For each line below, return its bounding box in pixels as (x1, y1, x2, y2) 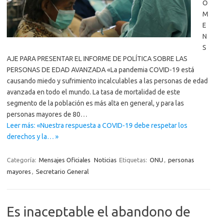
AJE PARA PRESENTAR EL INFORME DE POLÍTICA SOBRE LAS (7, 54, 187, 62)
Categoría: (7, 156, 38, 163)
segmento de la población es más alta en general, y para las (7, 99, 184, 107)
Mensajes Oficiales (39, 156, 91, 163)
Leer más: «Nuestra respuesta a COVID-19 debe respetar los (7, 121, 187, 129)
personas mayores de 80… (7, 110, 87, 118)
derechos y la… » (7, 132, 59, 140)
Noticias (94, 156, 117, 163)
